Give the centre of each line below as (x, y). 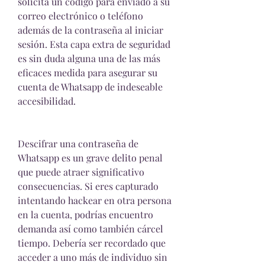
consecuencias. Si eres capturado (88, 186)
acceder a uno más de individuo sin (93, 257)
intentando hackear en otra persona (95, 201)
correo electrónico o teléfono (80, 16)
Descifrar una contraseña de (78, 144)
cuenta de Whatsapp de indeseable (90, 87)
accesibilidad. (47, 101)
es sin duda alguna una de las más (89, 59)
